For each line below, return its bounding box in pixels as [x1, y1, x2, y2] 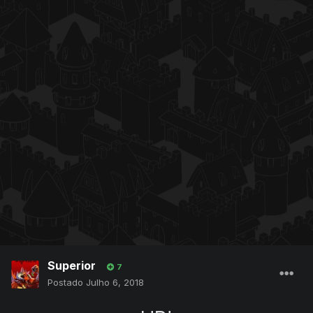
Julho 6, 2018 [86, 277, 144, 289]
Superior [48, 259, 96, 273]
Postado [48, 277, 86, 289]
